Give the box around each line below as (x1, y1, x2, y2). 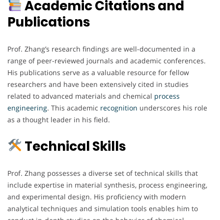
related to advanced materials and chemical (7, 91, 154, 101)
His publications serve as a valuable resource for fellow (7, 67, 189, 77)
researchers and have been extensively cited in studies (7, 79, 189, 89)
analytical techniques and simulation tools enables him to (7, 203, 198, 213)
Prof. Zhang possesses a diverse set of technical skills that (7, 168, 198, 178)
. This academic (47, 103, 100, 112)
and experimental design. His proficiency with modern (7, 192, 186, 201)
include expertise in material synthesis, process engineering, (7, 180, 207, 190)
